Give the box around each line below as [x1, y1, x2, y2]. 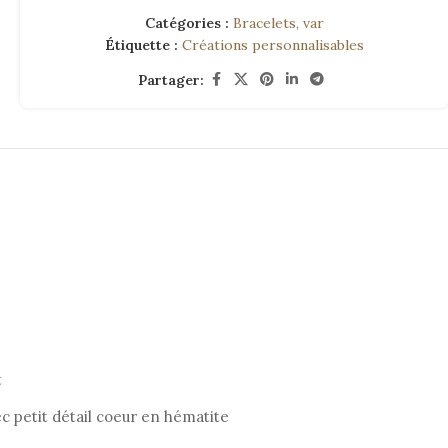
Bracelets [232, 14, 296, 32]
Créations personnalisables [181, 36, 364, 54]
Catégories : [144, 14, 229, 32]
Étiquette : [104, 36, 178, 54]
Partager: [138, 70, 204, 89]
